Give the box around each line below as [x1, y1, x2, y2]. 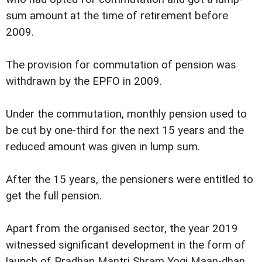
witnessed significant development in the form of [6, 239, 246, 252]
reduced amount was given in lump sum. [6, 140, 200, 154]
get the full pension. [6, 189, 102, 203]
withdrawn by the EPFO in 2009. [6, 75, 162, 88]
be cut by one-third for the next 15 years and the [6, 124, 244, 137]
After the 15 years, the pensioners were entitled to [6, 173, 253, 187]
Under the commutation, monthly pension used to [6, 108, 247, 121]
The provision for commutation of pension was [6, 58, 236, 72]
